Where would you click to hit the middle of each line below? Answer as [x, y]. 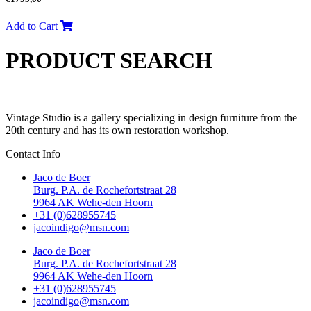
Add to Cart [33, 26]
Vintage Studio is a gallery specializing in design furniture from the [151, 118]
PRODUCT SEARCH [109, 60]
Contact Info [33, 154]
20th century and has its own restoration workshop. [117, 131]
